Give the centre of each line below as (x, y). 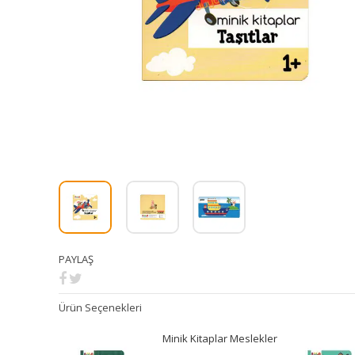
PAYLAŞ (76, 259)
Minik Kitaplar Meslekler (220, 338)
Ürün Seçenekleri (101, 307)
